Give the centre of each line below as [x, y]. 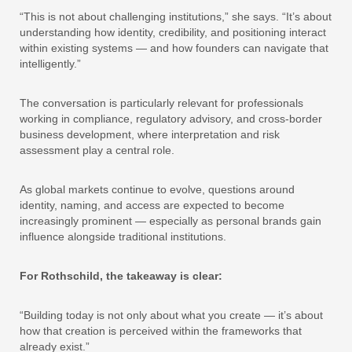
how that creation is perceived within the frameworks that [161, 331]
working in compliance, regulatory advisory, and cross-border [171, 119]
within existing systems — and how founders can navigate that [174, 48]
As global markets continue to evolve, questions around [157, 190]
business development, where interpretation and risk [150, 135]
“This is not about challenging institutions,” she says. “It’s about [176, 17]
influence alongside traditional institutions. [123, 237]
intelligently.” [50, 64]
